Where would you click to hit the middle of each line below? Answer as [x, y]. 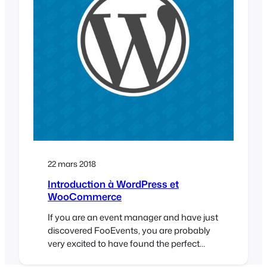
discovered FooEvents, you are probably [129, 230]
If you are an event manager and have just [133, 217]
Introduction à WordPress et [113, 184]
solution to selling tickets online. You [121, 256]
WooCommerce [85, 197]
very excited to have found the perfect [124, 243]
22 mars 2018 [72, 163]
